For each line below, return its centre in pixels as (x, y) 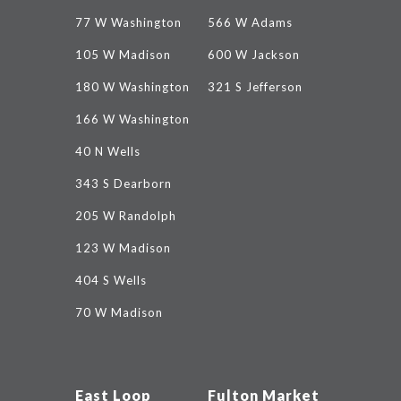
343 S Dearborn (124, 183)
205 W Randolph (126, 216)
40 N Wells (108, 151)
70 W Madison (119, 312)
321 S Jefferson (255, 87)
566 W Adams (250, 22)
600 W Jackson (253, 55)
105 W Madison (124, 55)
